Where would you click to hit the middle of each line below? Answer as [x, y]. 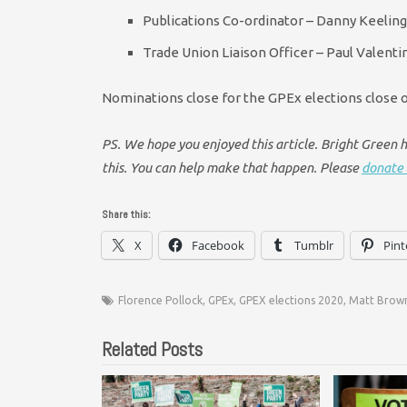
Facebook [218, 246]
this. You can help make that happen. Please [232, 167]
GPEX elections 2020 [291, 301]
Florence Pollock [160, 301]
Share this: [126, 215]
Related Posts [152, 350]
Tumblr [314, 246]
